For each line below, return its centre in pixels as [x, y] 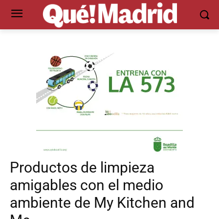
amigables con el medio [87, 185]
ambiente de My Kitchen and [102, 202]
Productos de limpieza [82, 167]
